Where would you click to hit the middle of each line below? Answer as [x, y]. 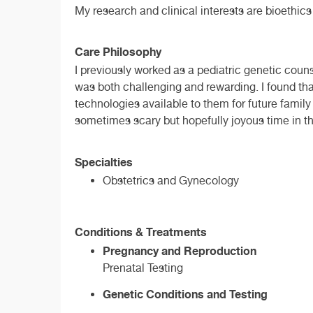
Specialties [104, 162]
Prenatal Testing [143, 268]
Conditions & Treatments [141, 232]
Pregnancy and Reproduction [180, 251]
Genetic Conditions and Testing [185, 294]
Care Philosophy [118, 52]
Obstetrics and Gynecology [171, 181]
